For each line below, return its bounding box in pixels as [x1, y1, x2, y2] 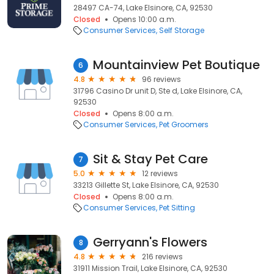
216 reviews [142, 251, 183, 262]
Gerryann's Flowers [93, 234, 207, 251]
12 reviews [142, 168, 178, 179]
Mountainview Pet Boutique [93, 56, 260, 73]
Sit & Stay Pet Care [93, 150, 208, 168]
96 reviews [142, 74, 181, 84]
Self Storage [159, 25, 204, 35]
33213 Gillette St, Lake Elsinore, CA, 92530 [73, 180, 219, 190]
